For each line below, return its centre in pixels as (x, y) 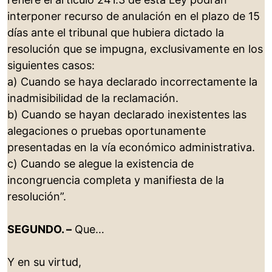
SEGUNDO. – (39, 229)
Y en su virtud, (44, 262)
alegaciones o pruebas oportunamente (107, 131)
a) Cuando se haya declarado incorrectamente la (132, 82)
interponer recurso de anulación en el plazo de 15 (134, 16)
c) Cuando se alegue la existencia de (100, 164)
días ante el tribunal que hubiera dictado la (116, 33)
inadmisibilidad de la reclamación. (93, 98)
